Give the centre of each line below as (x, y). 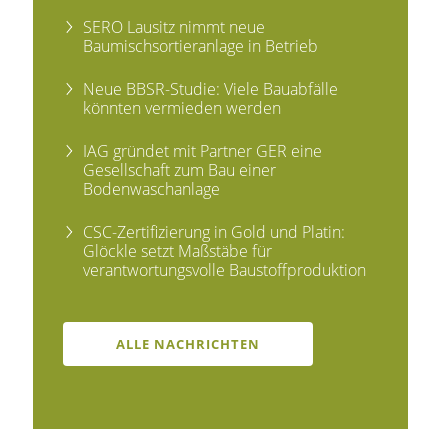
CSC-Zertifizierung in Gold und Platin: (214, 231)
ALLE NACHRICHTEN (188, 343)
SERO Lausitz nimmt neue (174, 26)
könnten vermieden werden (182, 107)
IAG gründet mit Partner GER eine (203, 150)
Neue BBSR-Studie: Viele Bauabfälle (211, 88)
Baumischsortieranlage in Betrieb (201, 45)
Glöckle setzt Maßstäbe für (178, 250)
